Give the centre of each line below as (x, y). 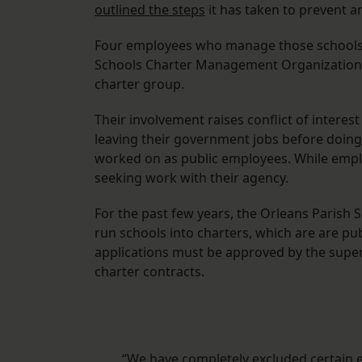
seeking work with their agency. (192, 178)
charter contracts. (149, 272)
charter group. (139, 84)
